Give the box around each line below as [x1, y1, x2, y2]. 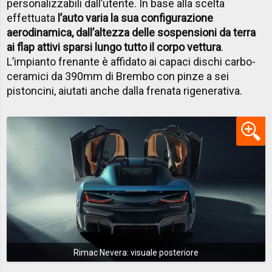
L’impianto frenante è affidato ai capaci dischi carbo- [7, 55, 256, 69]
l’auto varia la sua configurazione [58, 12, 214, 25]
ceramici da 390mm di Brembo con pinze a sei [7, 70, 229, 83]
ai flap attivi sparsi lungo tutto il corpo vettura [7, 41, 222, 54]
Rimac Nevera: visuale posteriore [73, 247, 199, 257]
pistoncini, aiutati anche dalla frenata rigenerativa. [7, 84, 243, 98]
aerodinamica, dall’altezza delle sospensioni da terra [7, 26, 256, 39]
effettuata [7, 12, 58, 25]
